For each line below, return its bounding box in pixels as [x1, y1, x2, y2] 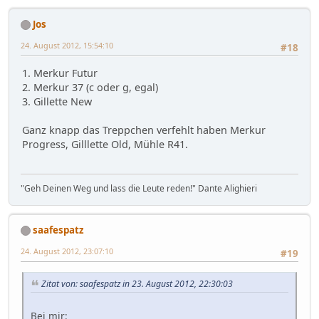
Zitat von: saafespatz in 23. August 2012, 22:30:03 [41, 278, 233, 291]
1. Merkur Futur [22, 66, 98, 80]
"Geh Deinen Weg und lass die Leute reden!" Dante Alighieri [21, 182, 257, 194]
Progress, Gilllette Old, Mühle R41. [22, 137, 188, 152]
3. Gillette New [22, 95, 92, 109]
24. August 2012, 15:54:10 [21, 39, 113, 51]
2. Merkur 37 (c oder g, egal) [22, 80, 158, 95]
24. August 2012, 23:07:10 [21, 245, 113, 256]
